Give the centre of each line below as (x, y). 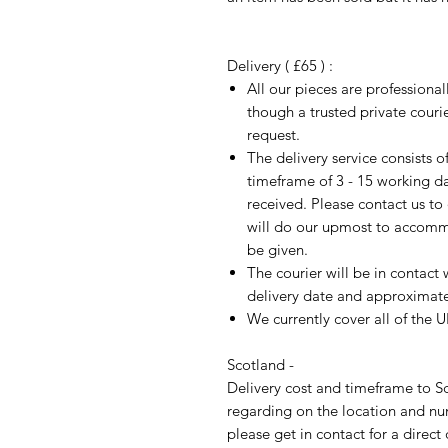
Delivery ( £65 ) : (280, 65)
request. (273, 134)
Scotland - (262, 364)
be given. (277, 249)
